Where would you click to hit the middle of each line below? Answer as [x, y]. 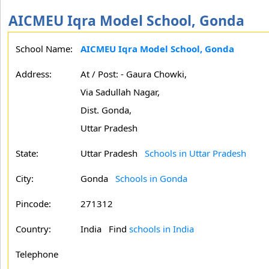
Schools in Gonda [151, 178]
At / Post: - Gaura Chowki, [134, 74]
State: [27, 153]
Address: [34, 74]
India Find [105, 229]
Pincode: [33, 204]
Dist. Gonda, [106, 110]
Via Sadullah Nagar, [120, 92]
